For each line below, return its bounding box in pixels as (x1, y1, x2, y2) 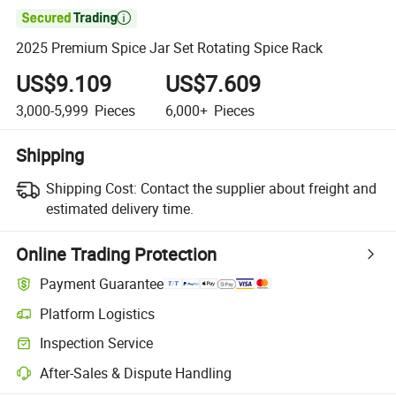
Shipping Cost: (45, 178, 137, 198)
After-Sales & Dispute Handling (40, 362, 232, 383)
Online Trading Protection (16, 241, 217, 266)
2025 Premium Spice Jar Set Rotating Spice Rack (16, 38, 324, 58)
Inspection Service (40, 333, 154, 354)
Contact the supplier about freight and (140, 178, 377, 198)
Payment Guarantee (40, 274, 164, 294)
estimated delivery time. (45, 198, 194, 218)
